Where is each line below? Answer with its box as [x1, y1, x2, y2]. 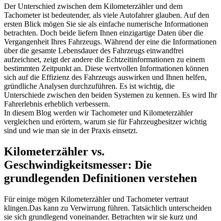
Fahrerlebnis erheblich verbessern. [4, 100, 110, 109]
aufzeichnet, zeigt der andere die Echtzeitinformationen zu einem [4, 55, 205, 64]
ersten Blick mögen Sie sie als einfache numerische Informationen [4, 20, 208, 29]
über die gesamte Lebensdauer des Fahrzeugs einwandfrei [4, 46, 184, 55]
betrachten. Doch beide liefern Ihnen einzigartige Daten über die [4, 29, 203, 37]
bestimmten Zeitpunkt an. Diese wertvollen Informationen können [4, 64, 209, 73]
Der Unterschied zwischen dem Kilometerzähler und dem [4, 2, 183, 11]
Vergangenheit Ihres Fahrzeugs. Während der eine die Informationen [4, 37, 217, 46]
